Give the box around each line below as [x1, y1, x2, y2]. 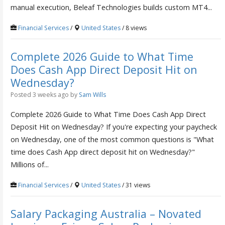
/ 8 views [120, 24, 147, 33]
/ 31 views [120, 181, 150, 190]
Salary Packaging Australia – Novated [10, 206, 201, 221]
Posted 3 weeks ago [10, 90, 69, 99]
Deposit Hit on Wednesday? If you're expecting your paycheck [10, 122, 217, 132]
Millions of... [10, 160, 49, 170]
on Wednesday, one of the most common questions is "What [10, 135, 214, 145]
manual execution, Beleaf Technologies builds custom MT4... [10, 3, 212, 13]
